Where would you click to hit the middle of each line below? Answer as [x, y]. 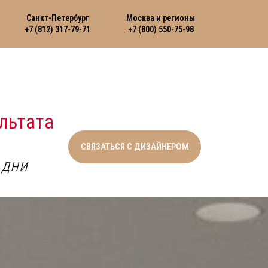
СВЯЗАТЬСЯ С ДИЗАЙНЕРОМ [135, 147]
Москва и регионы [161, 18]
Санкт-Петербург [57, 18]
